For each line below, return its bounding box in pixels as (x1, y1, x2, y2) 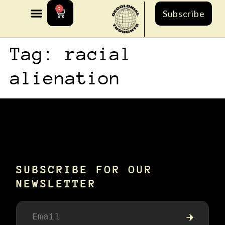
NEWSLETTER (16, 177, 96, 190)
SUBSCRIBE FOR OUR (16, 163, 153, 176)
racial (65, 44, 132, 64)
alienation (10, 68, 121, 88)
